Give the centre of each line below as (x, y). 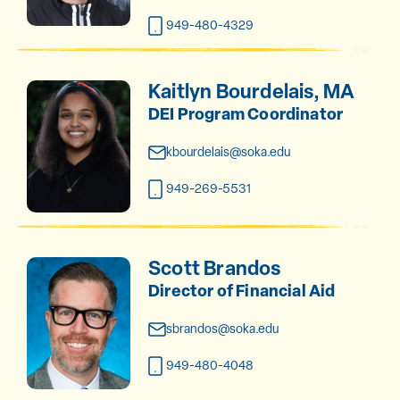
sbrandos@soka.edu (222, 328)
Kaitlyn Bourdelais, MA (251, 91)
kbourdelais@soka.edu (228, 151)
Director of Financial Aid (242, 290)
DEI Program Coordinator (246, 113)
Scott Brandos (214, 267)
